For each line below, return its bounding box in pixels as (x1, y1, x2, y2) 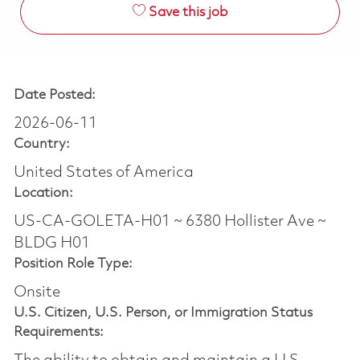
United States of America (13, 164, 194, 181)
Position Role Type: (13, 256, 133, 271)
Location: (13, 186, 73, 200)
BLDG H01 (13, 235, 90, 252)
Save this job (148, 5, 227, 19)
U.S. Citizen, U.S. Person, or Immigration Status (13, 305, 313, 320)
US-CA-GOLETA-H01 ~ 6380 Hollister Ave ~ (13, 213, 326, 230)
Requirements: (13, 325, 104, 339)
